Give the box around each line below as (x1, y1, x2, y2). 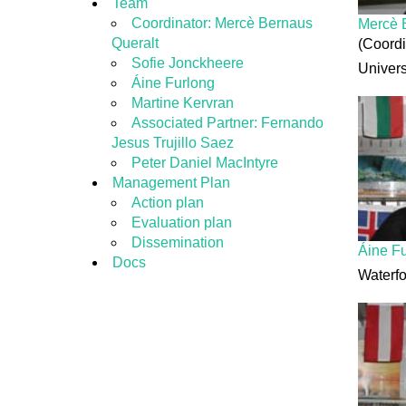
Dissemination (130, 235, 224, 250)
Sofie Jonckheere (130, 55, 244, 71)
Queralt (111, 35, 159, 51)
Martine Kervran (130, 95, 234, 111)
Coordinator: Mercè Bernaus (130, 15, 313, 31)
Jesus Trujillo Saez (111, 135, 234, 150)
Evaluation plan (130, 215, 232, 230)
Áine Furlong (130, 75, 215, 91)
